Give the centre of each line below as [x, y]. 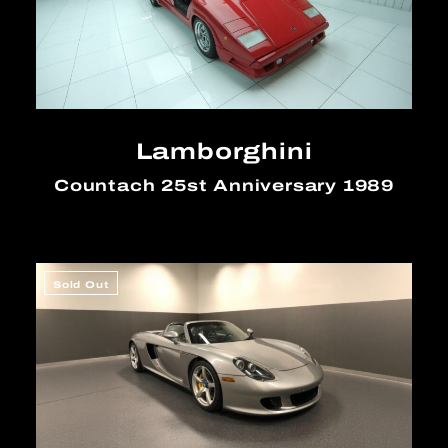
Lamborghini [224, 151]
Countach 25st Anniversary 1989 [224, 186]
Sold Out [81, 284]
